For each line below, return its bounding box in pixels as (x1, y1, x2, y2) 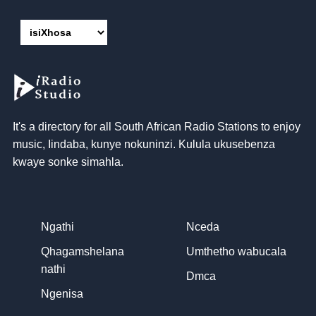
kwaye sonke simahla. (13, 156, 123, 168)
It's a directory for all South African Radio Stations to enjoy (13, 121, 300, 133)
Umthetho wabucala (186, 245, 286, 257)
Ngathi (41, 221, 74, 233)
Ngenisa (41, 288, 83, 300)
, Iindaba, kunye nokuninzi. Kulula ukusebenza (42, 138, 275, 150)
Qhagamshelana (41, 245, 124, 257)
